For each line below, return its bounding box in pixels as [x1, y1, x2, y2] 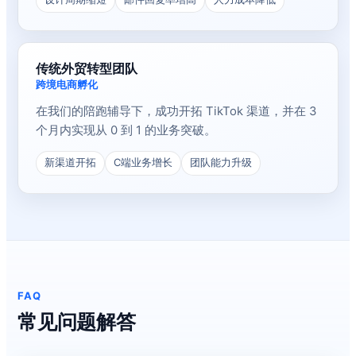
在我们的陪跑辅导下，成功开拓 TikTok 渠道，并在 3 [36, 104, 316, 118]
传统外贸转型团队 [36, 60, 137, 76]
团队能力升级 [190, 157, 252, 168]
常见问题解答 [17, 310, 136, 334]
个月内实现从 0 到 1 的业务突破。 [36, 123, 216, 137]
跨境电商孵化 [36, 78, 98, 91]
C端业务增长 [114, 157, 172, 168]
